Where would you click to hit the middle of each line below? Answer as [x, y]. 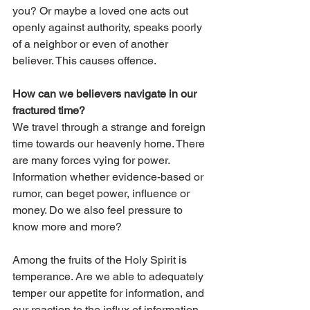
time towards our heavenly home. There [110, 144]
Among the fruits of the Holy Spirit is [101, 260]
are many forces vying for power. [92, 161]
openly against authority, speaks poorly [109, 28]
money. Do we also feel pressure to [99, 210]
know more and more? [69, 227]
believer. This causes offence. [85, 61]
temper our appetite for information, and [110, 293]
